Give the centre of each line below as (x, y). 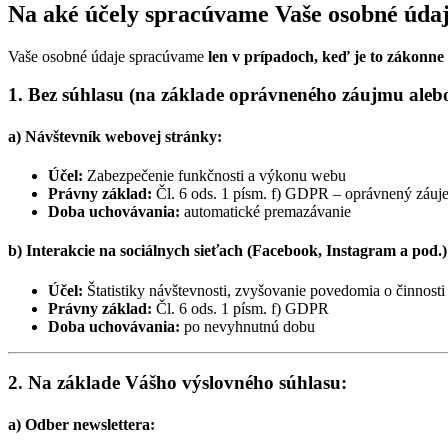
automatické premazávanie (265, 211)
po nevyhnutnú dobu (247, 326)
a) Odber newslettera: (81, 424)
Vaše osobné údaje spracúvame (108, 56)
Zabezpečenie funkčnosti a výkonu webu (214, 175)
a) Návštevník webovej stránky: (115, 136)
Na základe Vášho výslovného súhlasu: (187, 383)
